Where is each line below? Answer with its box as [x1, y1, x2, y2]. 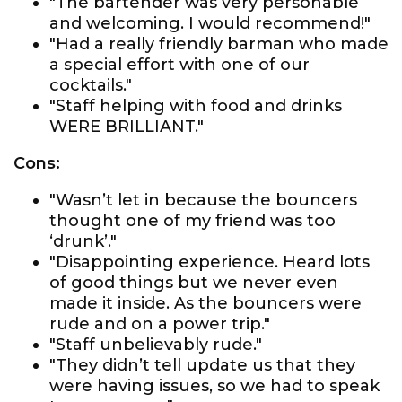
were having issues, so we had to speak [49, 376, 380, 396]
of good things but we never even [49, 273, 338, 293]
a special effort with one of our [49, 55, 310, 74]
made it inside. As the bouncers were [49, 293, 362, 313]
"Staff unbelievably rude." [49, 335, 262, 354]
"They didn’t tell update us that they [49, 355, 355, 375]
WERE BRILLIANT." [49, 117, 204, 136]
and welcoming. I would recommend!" [49, 13, 371, 33]
